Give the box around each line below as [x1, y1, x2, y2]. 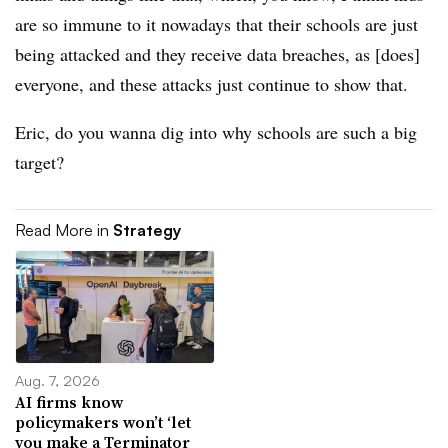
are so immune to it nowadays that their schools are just [15, 12, 418, 36]
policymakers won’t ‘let [15, 410, 191, 433]
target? [15, 150, 70, 174]
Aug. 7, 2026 [15, 370, 100, 389]
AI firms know [15, 390, 123, 413]
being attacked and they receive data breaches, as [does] [15, 42, 420, 66]
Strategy [113, 220, 181, 240]
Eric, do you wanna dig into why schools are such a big [15, 120, 417, 144]
